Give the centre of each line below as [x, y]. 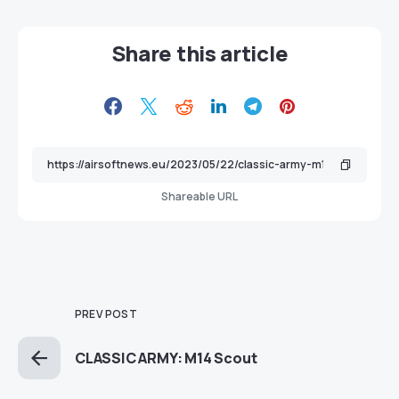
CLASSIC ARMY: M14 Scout [166, 358]
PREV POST [106, 314]
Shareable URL [199, 196]
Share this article [199, 53]
